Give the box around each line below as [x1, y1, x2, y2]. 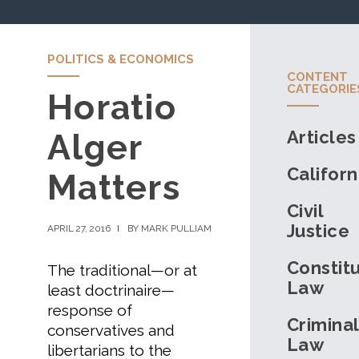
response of [47, 301, 132, 319]
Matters [47, 167, 181, 208]
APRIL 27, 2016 [47, 222, 111, 234]
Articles [287, 127, 357, 148]
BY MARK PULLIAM [127, 222, 212, 234]
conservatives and [47, 321, 175, 339]
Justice [287, 220, 350, 242]
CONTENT [287, 70, 349, 85]
